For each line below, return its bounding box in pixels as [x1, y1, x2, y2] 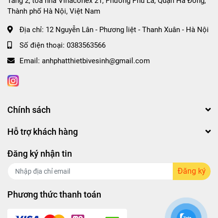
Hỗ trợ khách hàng [7, 126, 78, 137]
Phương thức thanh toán [7, 189, 101, 200]
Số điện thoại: [19, 40, 67, 50]
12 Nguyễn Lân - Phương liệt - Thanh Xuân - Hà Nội [46, 25, 209, 34]
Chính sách [7, 104, 51, 115]
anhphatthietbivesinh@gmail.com [42, 56, 150, 65]
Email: [19, 56, 42, 65]
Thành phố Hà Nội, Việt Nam [7, 6, 100, 16]
